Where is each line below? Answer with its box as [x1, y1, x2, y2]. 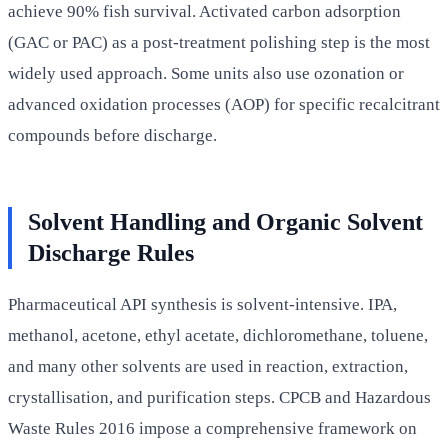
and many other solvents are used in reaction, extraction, [8, 356, 408, 376]
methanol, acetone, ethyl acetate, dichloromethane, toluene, [8, 325, 428, 345]
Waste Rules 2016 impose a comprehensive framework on [8, 418, 417, 438]
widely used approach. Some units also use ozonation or [8, 63, 404, 83]
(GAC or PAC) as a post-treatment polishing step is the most [8, 32, 430, 52]
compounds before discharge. [8, 125, 217, 145]
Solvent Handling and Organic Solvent [28, 208, 423, 235]
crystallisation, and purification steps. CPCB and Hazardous [8, 387, 431, 407]
